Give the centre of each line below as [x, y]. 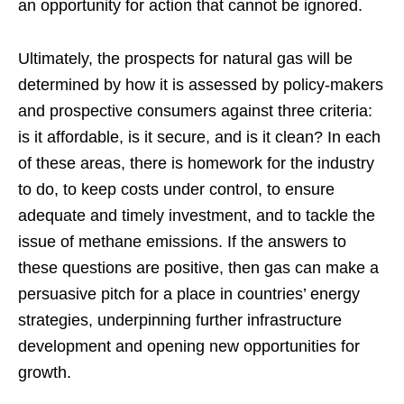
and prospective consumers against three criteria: [195, 111]
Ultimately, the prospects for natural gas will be [185, 59]
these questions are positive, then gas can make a [198, 268]
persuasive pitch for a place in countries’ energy [189, 294]
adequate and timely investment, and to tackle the [197, 216]
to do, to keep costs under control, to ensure [176, 190]
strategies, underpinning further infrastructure [180, 321]
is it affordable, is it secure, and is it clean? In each [199, 138]
